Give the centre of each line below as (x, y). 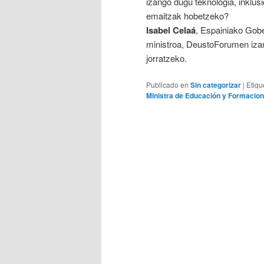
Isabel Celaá (171, 30)
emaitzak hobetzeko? (187, 16)
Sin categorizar (216, 85)
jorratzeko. (166, 58)
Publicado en (167, 85)
